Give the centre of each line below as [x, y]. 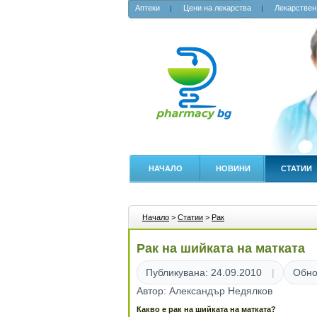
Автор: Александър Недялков [204, 291]
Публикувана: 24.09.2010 [204, 272]
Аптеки [148, 8]
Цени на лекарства [217, 8]
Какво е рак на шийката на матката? [206, 309]
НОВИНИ [233, 168]
